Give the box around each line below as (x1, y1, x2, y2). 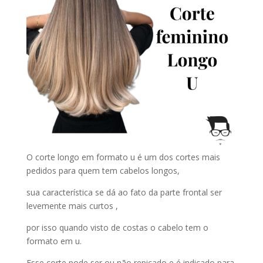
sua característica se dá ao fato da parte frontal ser (26, 187, 222, 198)
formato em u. (26, 235, 82, 247)
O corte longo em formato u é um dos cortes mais (26, 151, 220, 163)
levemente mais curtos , (26, 200, 118, 212)
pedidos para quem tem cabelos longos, (26, 165, 180, 177)
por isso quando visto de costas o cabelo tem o (26, 222, 208, 234)
